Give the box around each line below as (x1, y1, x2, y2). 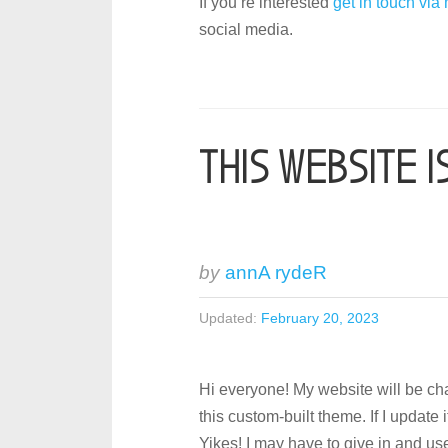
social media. (199, 21, 294, 38)
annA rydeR (225, 262, 328, 283)
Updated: (199, 310, 258, 326)
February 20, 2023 (261, 310, 380, 326)
